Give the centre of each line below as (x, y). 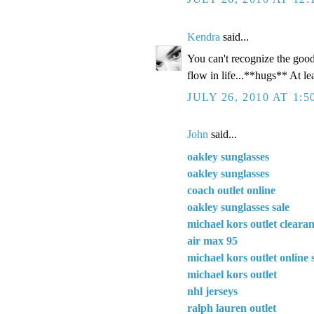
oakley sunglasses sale (238, 207)
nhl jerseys (212, 292)
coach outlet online (231, 191)
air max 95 (212, 241)
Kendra (204, 36)
